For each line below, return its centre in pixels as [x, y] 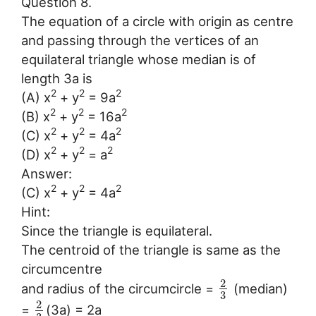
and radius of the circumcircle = [119, 288]
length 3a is [57, 78]
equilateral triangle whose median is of [139, 59]
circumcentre [62, 268]
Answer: [47, 173]
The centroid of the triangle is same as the [151, 249]
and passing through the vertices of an [140, 40]
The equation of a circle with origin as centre [157, 21]
